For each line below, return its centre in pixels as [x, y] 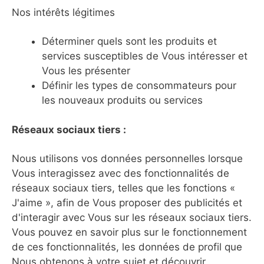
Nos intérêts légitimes [63, 12]
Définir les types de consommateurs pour [139, 85]
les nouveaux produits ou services [122, 100]
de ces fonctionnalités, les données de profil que [127, 247]
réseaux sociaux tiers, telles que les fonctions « [123, 188]
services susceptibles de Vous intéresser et [145, 56]
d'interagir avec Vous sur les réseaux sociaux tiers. [132, 217]
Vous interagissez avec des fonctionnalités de [121, 173]
